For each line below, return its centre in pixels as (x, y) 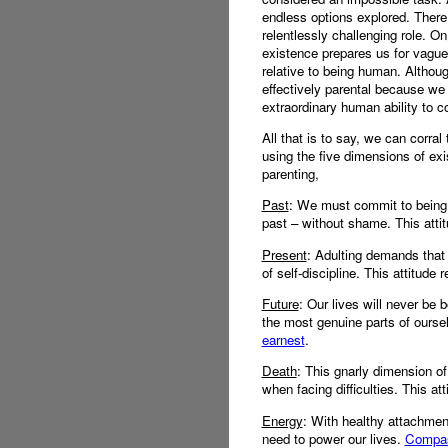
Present (284, 254)
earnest (283, 339)
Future (280, 303)
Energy (282, 420)
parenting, (290, 173)
